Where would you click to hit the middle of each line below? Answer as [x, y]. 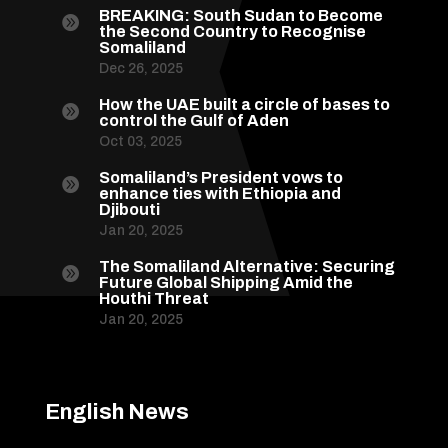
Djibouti [129, 210]
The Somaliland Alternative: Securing [246, 267]
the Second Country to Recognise [232, 32]
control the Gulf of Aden [193, 121]
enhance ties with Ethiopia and [219, 194]
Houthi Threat [153, 299]
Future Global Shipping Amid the [225, 283]
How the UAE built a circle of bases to [244, 105]
